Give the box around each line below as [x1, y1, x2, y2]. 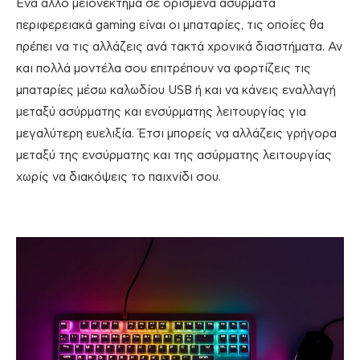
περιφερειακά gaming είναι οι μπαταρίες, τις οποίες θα [16, 19, 324, 32]
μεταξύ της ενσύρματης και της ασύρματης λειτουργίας [16, 149, 332, 162]
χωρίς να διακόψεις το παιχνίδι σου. [16, 171, 221, 184]
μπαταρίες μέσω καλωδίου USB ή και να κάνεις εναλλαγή [16, 84, 336, 97]
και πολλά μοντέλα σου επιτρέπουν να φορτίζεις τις [16, 63, 311, 76]
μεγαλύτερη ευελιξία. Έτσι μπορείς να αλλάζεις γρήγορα [16, 128, 337, 141]
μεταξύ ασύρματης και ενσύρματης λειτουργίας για [16, 106, 306, 119]
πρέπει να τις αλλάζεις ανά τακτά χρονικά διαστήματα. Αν [16, 41, 342, 54]
